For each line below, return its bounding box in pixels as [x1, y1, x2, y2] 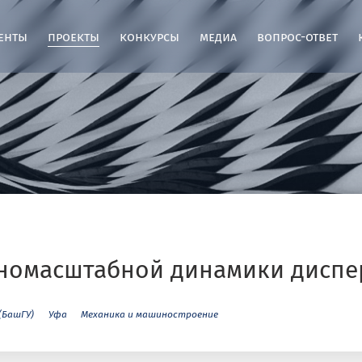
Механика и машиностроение [81, 307, 218, 321]
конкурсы [120, 26, 179, 46]
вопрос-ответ [257, 26, 338, 46]
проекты [48, 26, 99, 46]
